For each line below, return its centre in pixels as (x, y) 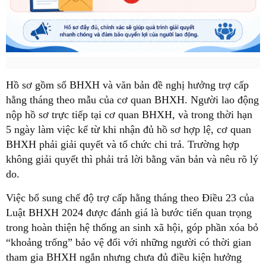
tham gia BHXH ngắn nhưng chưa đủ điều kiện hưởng (124, 257)
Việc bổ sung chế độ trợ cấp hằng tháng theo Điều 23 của (130, 198)
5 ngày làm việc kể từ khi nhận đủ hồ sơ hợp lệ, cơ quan (129, 130)
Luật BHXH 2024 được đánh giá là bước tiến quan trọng (129, 213)
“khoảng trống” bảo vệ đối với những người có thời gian (129, 243)
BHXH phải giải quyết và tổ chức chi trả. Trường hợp (123, 145)
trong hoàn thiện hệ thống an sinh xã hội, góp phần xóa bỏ (132, 228)
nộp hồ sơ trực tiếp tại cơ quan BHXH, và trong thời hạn (129, 115)
